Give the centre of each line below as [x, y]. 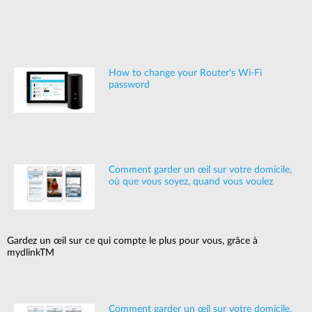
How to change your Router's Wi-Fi [185, 73]
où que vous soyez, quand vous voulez [190, 181]
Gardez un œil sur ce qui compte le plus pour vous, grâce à [132, 241]
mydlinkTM [31, 252]
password [129, 85]
